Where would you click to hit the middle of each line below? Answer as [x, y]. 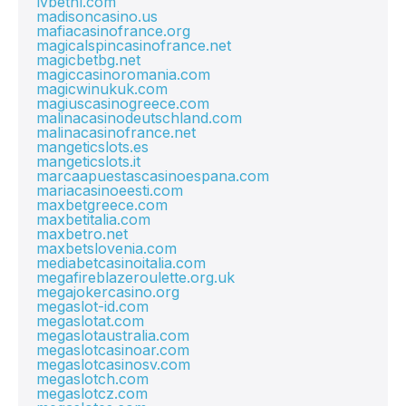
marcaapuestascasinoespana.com [153, 176]
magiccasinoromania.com [123, 74]
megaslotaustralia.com [113, 335]
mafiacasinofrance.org [113, 31]
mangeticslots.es [92, 147]
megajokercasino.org [108, 292]
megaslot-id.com [92, 306]
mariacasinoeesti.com [110, 190]
